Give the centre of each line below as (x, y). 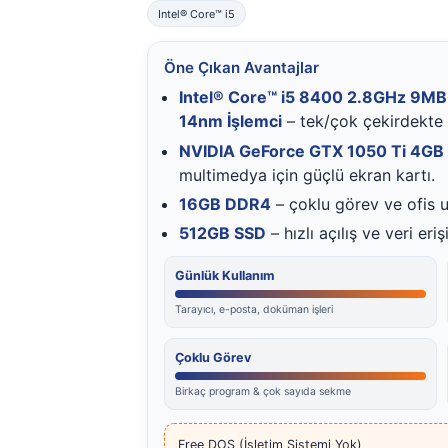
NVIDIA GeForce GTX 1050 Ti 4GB (312, 150)
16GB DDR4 (225, 203)
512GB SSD (223, 233)
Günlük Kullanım (224, 276)
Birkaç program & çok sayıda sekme (263, 392)
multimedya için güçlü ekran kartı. (307, 174)
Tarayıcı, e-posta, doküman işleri (254, 310)
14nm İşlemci (231, 121)
